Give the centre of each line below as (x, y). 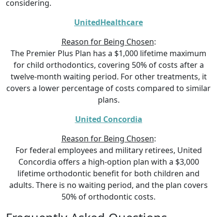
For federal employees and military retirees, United (108, 150)
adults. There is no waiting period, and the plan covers (108, 185)
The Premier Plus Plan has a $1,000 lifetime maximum (108, 54)
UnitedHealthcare (108, 23)
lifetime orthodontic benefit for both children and (108, 174)
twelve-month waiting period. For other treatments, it (108, 77)
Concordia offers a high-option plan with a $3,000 (108, 162)
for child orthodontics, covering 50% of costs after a (108, 65)
